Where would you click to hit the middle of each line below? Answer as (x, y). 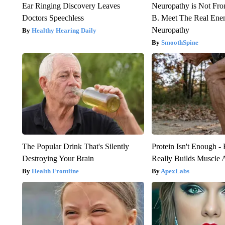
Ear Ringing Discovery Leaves (71, 6)
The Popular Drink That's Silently (75, 147)
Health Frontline (55, 171)
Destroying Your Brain (58, 159)
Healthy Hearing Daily (64, 31)
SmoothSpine (180, 43)
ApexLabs (175, 171)
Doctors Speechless (53, 18)
